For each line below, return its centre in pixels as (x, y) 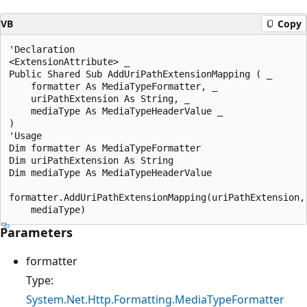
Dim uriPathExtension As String (91, 160)
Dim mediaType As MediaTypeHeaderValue (110, 172)
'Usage (25, 135)
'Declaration (42, 49)
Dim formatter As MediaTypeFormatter (105, 148)
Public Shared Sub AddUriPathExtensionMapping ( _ (140, 74)
